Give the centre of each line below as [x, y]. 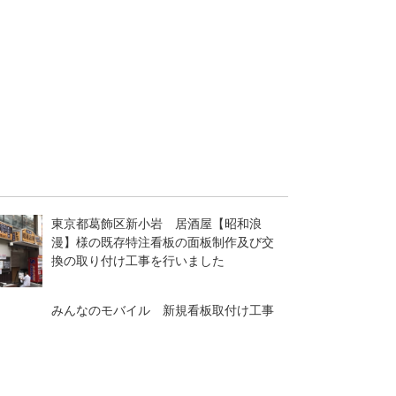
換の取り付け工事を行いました [137, 260]
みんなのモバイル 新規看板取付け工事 [162, 311]
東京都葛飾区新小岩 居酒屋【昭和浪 [156, 223]
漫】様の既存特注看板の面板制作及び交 [162, 242]
